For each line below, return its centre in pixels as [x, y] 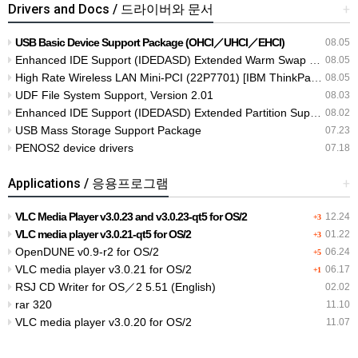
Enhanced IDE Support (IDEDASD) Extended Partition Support [161, 113]
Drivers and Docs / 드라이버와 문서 [111, 10]
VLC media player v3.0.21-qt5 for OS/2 [103, 235]
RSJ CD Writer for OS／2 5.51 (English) [114, 287]
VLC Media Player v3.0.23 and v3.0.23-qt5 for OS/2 [131, 217]
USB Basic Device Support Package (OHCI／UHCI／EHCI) [150, 43]
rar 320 [32, 305]
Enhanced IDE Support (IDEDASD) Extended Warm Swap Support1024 [161, 60]
